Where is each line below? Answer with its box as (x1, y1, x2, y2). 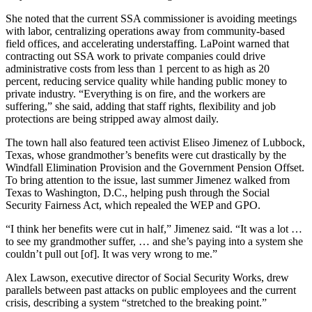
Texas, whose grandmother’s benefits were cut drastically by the (6, 149, 286, 162)
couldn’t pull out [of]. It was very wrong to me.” (6, 248, 217, 260)
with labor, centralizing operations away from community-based (6, 25, 285, 38)
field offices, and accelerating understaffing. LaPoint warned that (6, 38, 289, 50)
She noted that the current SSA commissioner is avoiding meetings (6, 13, 297, 25)
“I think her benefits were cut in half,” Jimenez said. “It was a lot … (6, 223, 302, 235)
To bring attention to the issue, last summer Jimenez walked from (6, 174, 290, 187)
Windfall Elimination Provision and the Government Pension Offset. (6, 162, 304, 174)
